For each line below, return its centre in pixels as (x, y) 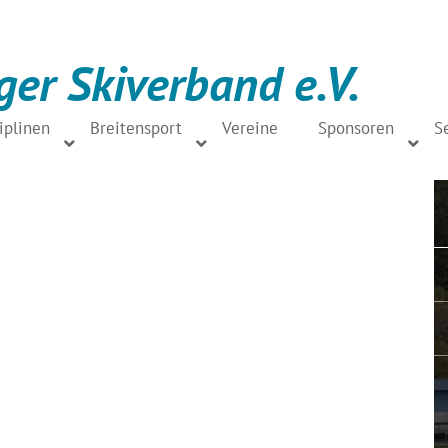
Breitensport (136, 128)
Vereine (250, 128)
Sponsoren (356, 128)
